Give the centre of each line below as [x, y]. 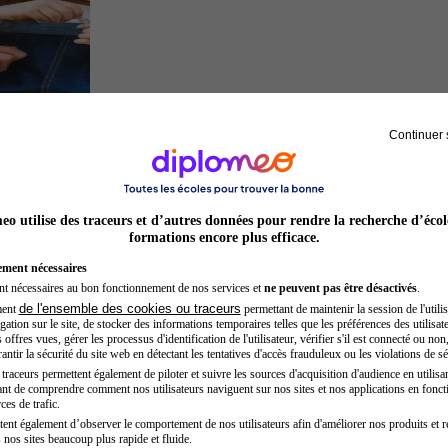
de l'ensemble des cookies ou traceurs [129, 308]
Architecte [125, 402]
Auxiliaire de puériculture [173, 145]
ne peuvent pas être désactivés [340, 287]
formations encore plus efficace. [224, 237]
